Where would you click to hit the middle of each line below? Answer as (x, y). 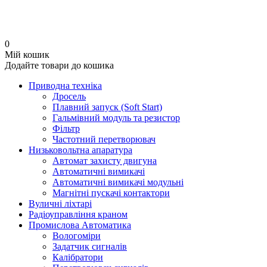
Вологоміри (77, 236)
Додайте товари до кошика (59, 65)
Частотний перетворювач (104, 139)
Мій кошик (27, 55)
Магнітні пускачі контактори (111, 193)
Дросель (69, 96)
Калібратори (78, 257)
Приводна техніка (65, 86)
